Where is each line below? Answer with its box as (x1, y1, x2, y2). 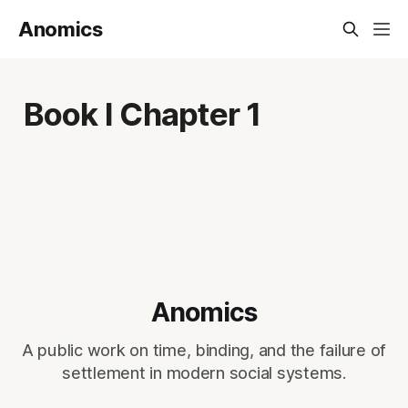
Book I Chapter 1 (23, 94, 261, 133)
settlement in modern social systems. (62, 363, 346, 382)
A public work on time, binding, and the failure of (21, 341, 387, 360)
